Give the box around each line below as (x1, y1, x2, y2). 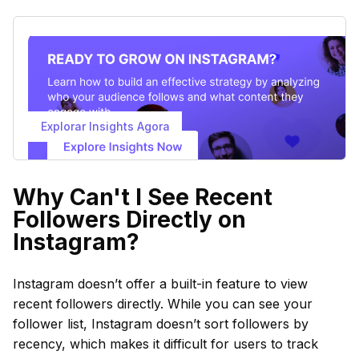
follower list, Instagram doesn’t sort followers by (13, 316, 309, 332)
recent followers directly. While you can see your (13, 296, 313, 312)
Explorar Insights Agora (40, 119, 170, 133)
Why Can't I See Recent (13, 184, 272, 211)
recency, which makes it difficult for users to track (13, 336, 318, 352)
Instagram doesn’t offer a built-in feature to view (13, 276, 308, 292)
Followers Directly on (13, 206, 246, 233)
